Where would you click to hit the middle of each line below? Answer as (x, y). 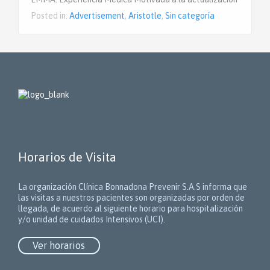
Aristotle (145, 16)
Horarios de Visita (67, 157)
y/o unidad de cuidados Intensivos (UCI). (92, 220)
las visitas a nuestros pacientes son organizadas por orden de (131, 198)
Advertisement (97, 16)
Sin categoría (190, 16)
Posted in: (50, 16)
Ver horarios (59, 246)
